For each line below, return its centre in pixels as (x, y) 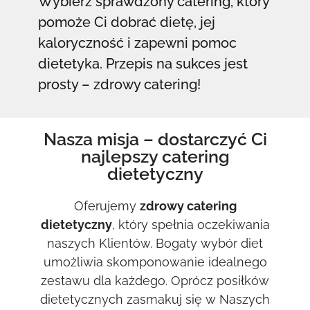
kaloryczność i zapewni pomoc (137, 43)
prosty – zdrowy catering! (119, 84)
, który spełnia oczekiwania (191, 224)
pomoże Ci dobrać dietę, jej (126, 22)
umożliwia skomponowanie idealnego (155, 262)
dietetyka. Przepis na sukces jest (143, 63)
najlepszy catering (155, 156)
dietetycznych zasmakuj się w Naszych (155, 299)
